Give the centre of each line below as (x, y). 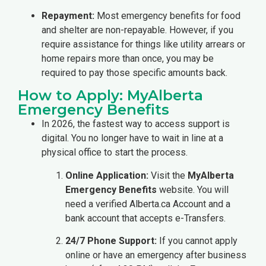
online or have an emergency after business (156, 255)
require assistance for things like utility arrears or (143, 44)
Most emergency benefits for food (167, 15)
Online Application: (107, 175)
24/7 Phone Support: (111, 241)
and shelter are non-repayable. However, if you (137, 30)
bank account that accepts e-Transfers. (145, 218)
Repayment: (68, 15)
